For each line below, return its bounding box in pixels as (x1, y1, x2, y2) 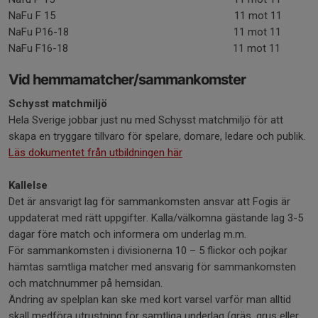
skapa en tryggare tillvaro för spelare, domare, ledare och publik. (9, 130, 305, 143)
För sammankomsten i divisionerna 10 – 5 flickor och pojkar (9, 244, 287, 257)
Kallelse (9, 179, 48, 192)
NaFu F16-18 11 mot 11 (9, 42, 280, 55)
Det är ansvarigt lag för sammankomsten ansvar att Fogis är (9, 195, 290, 208)
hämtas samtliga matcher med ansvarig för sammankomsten (9, 261, 296, 273)
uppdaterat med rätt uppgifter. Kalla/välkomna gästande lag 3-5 (9, 212, 303, 224)
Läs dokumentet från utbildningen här (9, 146, 182, 159)
